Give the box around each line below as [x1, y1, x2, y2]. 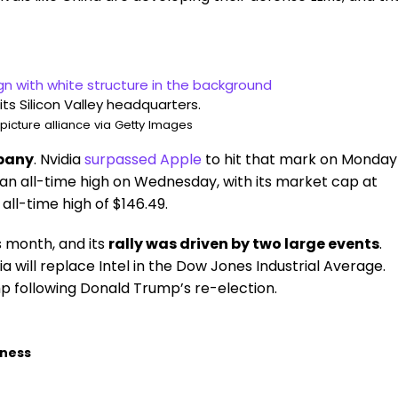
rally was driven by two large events [108, 234, 379, 254]
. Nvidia [34, 149, 81, 170]
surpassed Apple [84, 149, 202, 170]
